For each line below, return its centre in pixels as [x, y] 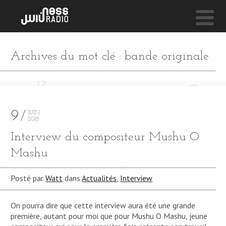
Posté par [28, 178]
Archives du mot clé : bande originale [110, 56]
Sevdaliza [34, 85]
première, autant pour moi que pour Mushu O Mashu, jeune [109, 216]
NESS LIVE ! [34, 51]
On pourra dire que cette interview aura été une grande [103, 205]
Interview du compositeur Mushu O [105, 137]
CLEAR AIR [41, 68]
